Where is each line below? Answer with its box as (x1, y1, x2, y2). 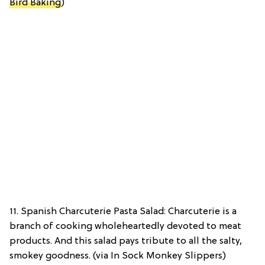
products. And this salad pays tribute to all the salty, (9, 236, 242, 247)
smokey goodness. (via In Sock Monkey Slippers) (9, 251, 226, 262)
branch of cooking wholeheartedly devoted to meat (9, 221, 241, 232)
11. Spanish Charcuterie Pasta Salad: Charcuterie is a (9, 206, 237, 218)
